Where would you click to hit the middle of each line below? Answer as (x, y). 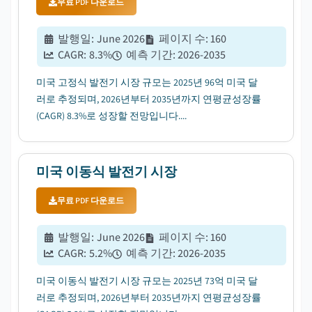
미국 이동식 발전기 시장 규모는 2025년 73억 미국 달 (147, 281)
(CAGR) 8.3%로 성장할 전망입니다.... (111, 116)
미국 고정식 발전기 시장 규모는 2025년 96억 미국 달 (147, 82)
